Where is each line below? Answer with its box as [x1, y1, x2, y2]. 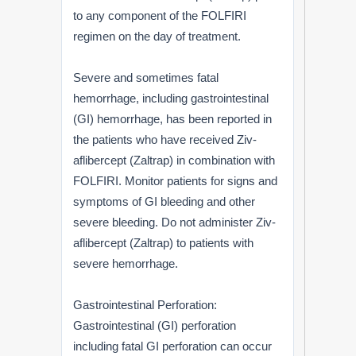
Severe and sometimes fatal [73, 70, 219, 84]
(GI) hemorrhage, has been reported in [73, 111, 273, 126]
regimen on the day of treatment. [73, 29, 242, 43]
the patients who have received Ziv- [73, 132, 257, 146]
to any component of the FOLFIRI [73, 8, 247, 22]
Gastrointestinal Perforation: [73, 297, 218, 311]
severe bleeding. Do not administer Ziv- [73, 215, 277, 229]
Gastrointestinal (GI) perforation [73, 318, 237, 332]
